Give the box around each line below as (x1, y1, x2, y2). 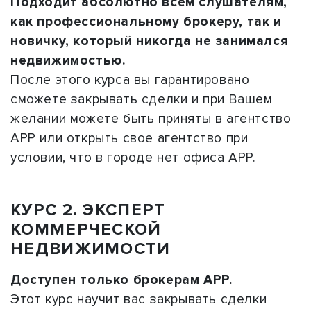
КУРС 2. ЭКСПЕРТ (10, 199, 166, 220)
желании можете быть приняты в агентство (10, 110, 292, 127)
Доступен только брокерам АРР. (10, 271, 233, 288)
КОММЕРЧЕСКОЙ (10, 219, 162, 239)
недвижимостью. (10, 51, 126, 69)
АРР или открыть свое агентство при (10, 129, 249, 146)
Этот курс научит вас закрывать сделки (10, 290, 267, 308)
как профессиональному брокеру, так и (10, 12, 282, 30)
